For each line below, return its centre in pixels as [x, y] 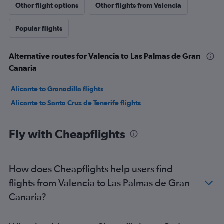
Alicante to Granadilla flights [57, 89]
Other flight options [47, 6]
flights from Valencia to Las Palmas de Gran [99, 183]
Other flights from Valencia [138, 6]
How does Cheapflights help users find [91, 169]
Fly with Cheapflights [67, 134]
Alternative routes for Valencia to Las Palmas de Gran [105, 56]
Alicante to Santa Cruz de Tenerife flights [76, 103]
